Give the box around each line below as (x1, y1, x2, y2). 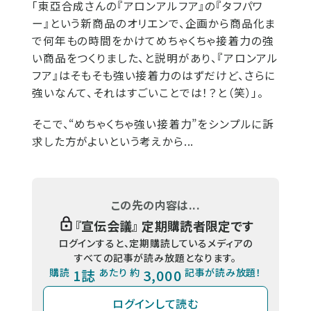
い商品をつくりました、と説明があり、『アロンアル (32, 50, 279, 66)
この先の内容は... (111, 196, 200, 213)
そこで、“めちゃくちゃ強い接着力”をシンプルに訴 (32, 116, 275, 132)
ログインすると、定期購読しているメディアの (58, 236, 253, 250)
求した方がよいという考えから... (32, 133, 194, 149)
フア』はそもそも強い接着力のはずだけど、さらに (32, 67, 276, 83)
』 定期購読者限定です (132, 217, 254, 235)
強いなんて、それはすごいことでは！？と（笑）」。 (32, 85, 264, 101)
